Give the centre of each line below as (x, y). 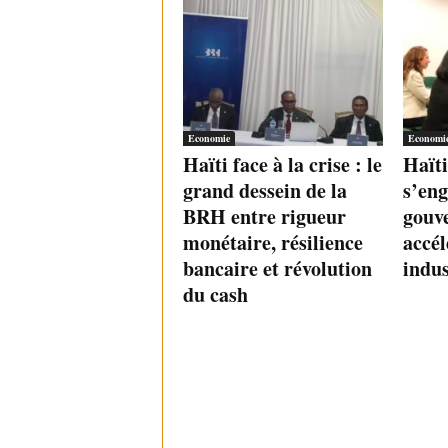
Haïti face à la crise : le (282, 165)
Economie (208, 138)
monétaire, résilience (272, 243)
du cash (215, 295)
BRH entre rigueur (264, 217)
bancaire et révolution (277, 269)
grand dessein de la (264, 191)
